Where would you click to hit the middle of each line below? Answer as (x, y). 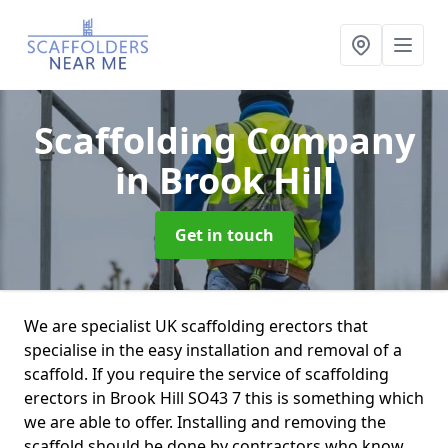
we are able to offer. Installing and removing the (205, 422)
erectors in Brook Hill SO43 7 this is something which (224, 398)
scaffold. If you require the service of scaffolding (206, 374)
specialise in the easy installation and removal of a (213, 350)
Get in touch (224, 235)
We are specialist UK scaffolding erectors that (196, 326)
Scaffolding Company (224, 140)
